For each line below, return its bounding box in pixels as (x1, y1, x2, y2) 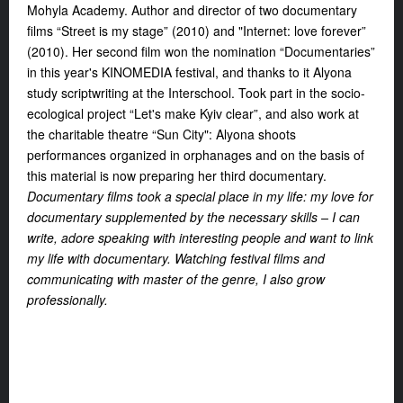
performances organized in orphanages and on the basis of (27, 146, 364, 165)
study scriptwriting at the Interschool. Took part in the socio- (27, 84, 365, 103)
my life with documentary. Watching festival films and (27, 249, 325, 268)
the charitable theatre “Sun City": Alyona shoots (27, 125, 296, 144)
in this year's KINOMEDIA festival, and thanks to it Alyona (27, 63, 352, 82)
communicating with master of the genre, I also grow (27, 270, 325, 289)
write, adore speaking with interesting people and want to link (27, 228, 373, 247)
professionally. (27, 291, 108, 309)
